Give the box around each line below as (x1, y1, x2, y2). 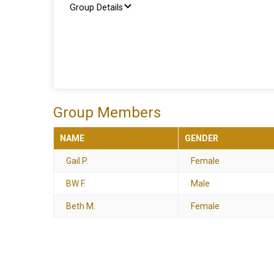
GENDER (185, 133, 218, 143)
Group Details (70, 2, 123, 13)
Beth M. (66, 201, 95, 211)
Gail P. (66, 155, 88, 166)
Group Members (53, 103, 161, 121)
